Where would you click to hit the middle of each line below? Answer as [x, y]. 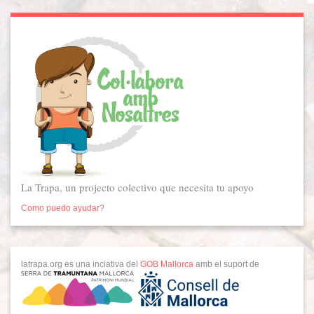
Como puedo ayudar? [63, 208]
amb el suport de [226, 264]
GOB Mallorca [167, 264]
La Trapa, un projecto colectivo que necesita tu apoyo [137, 187]
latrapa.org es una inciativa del [81, 264]
